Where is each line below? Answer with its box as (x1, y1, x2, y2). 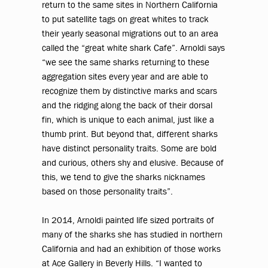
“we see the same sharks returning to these (42, 56, 210, 68)
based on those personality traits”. (42, 185, 173, 197)
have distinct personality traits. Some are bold (42, 142, 217, 154)
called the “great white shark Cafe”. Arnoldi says (42, 41, 226, 54)
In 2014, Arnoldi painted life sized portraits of (42, 214, 215, 227)
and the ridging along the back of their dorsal (42, 99, 213, 111)
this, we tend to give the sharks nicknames (42, 170, 206, 183)
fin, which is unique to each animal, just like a (42, 113, 215, 126)
